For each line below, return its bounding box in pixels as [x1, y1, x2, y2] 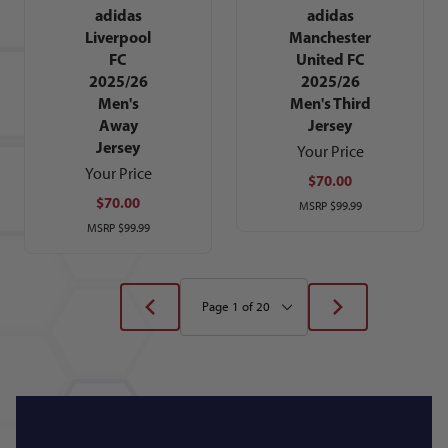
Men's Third [289, 93, 371, 114]
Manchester [289, 27, 371, 48]
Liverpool [85, 27, 151, 48]
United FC [295, 49, 365, 70]
